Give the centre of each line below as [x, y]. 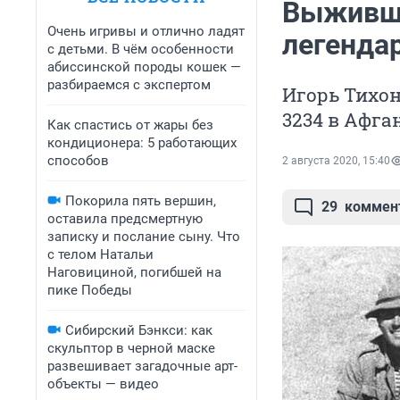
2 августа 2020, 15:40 [336, 161]
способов [78, 161]
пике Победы [90, 290]
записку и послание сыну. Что [144, 237]
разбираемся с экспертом [129, 85]
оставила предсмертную [125, 219]
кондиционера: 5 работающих [142, 143]
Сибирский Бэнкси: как [139, 330]
